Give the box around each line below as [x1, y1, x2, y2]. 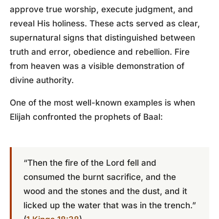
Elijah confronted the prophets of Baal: [10, 112, 163, 122]
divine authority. [10, 75, 74, 85]
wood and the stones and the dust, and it [23, 186, 187, 196]
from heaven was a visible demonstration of [10, 61, 184, 71]
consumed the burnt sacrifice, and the [23, 172, 176, 182]
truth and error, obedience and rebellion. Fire [10, 47, 190, 57]
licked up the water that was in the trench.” [23, 200, 196, 210]
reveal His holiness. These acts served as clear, [10, 19, 200, 28]
